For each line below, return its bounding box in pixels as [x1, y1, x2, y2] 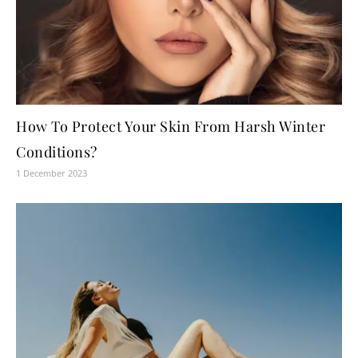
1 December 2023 [16, 166, 87, 179]
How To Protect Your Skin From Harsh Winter [16, 116, 325, 136]
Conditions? [16, 141, 97, 161]
